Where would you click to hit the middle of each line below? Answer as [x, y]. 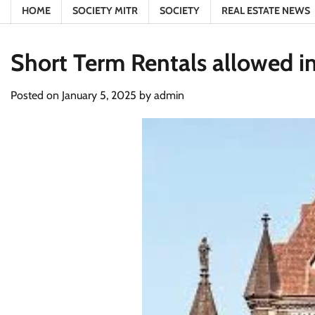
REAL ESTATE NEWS [266, 11]
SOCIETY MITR [105, 11]
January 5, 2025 [99, 95]
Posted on [36, 95]
